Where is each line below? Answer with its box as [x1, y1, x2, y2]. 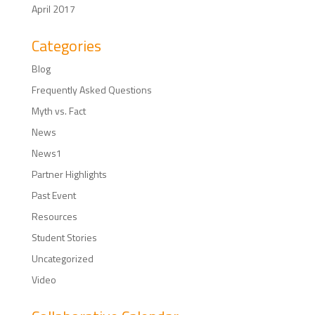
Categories [31, 33, 101, 58]
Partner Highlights [31, 166, 107, 181]
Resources [31, 208, 77, 224]
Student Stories [31, 229, 97, 245]
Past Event [31, 187, 76, 202]
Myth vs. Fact [31, 103, 86, 118]
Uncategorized [31, 250, 94, 266]
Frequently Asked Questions [31, 82, 152, 97]
